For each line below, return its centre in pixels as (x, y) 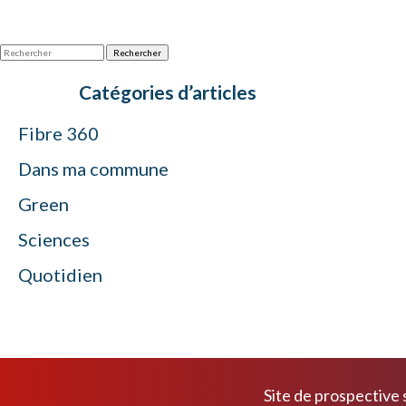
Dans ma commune (93, 168)
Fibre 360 (58, 133)
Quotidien (60, 274)
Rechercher (137, 52)
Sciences (54, 239)
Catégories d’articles (168, 92)
